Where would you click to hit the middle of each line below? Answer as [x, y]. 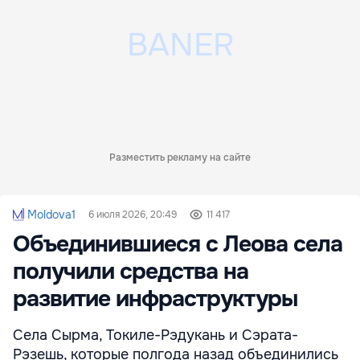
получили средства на [131, 272]
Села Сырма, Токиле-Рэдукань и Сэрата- [155, 335]
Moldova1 [51, 215]
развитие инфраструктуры [155, 299]
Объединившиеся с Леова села [178, 245]
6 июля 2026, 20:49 [132, 215]
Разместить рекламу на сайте [180, 158]
